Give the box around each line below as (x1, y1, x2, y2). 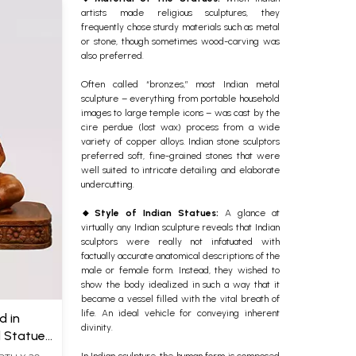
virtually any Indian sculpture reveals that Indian (81, 221, 280, 233)
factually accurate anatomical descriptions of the (81, 250, 280, 261)
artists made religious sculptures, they (81, 6, 280, 18)
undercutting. (81, 178, 134, 190)
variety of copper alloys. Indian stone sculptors (81, 135, 280, 147)
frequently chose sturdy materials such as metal (81, 21, 280, 33)
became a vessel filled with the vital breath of (81, 292, 280, 304)
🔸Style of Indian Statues (81, 207, 216, 219)
